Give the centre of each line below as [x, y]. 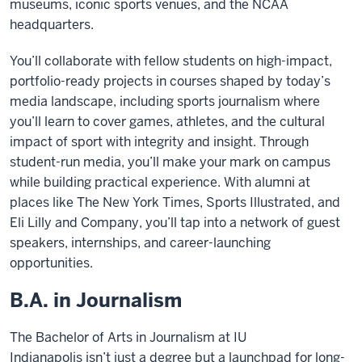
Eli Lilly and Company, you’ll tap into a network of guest [175, 223]
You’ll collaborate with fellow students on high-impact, [171, 61]
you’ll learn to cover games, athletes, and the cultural [167, 122]
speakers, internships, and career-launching [140, 243]
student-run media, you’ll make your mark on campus [170, 162]
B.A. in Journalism [96, 300]
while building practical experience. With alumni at [160, 182]
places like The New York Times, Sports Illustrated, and [175, 202]
